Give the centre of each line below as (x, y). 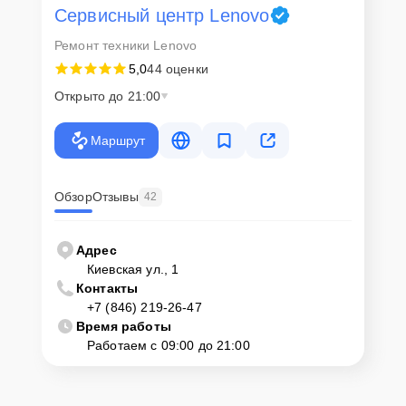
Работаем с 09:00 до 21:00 (169, 345)
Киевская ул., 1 (133, 269)
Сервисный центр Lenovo (162, 15)
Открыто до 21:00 (108, 96)
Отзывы (115, 197)
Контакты (107, 288)
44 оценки (178, 68)
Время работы (124, 326)
